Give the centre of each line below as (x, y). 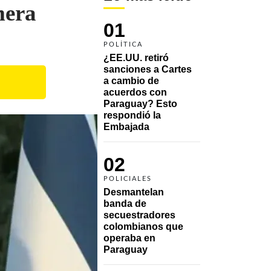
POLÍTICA (123, 44)
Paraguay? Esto (140, 103)
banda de (125, 203)
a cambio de (131, 80)
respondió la (132, 115)
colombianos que (143, 226)
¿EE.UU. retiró (136, 57)
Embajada (126, 126)
